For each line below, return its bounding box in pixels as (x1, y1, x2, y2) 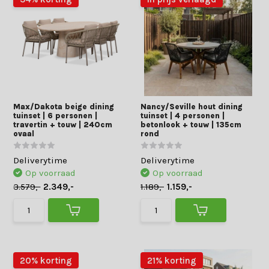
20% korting (20, 255, 73, 266)
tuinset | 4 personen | (141, 111, 225, 120)
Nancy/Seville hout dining (141, 102, 243, 111)
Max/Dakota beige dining (13, 102, 115, 111)
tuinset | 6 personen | (13, 111, 98, 120)
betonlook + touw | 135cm (141, 120, 241, 129)
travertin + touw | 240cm (13, 120, 113, 129)
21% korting (147, 255, 196, 266)
